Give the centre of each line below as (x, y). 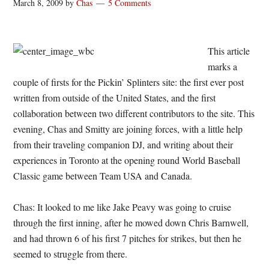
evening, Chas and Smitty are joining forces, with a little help (128, 129)
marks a (223, 66)
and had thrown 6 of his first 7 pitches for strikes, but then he (128, 238)
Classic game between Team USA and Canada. (103, 176)
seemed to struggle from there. (71, 254)
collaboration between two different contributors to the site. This (134, 113)
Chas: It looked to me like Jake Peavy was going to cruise (122, 207)
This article (229, 51)
